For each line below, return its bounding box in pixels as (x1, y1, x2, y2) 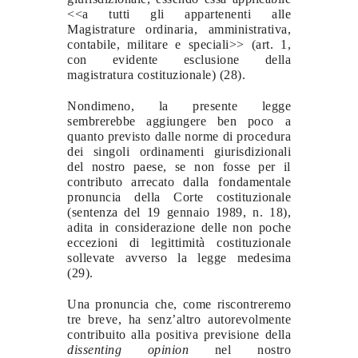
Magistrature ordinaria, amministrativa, (67, 22, 291, 36)
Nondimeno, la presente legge (67, 98, 291, 113)
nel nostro (214, 342, 292, 356)
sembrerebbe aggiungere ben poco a (67, 113, 291, 128)
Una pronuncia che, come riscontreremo (67, 296, 291, 311)
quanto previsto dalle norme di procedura (67, 129, 291, 143)
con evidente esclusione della (67, 52, 291, 66)
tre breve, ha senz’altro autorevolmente (67, 312, 291, 326)
